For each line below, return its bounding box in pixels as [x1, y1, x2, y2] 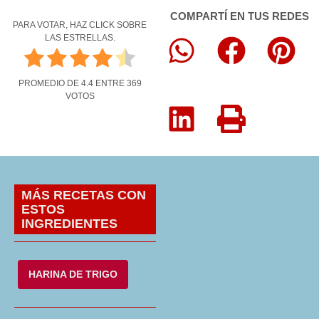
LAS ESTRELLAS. [44, 32, 115, 43]
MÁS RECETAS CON [21, 187, 146, 202]
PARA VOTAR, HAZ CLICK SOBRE [13, 19, 147, 30]
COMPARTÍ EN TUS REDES [169, 9, 309, 22]
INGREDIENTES [21, 216, 117, 231]
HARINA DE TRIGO [28, 268, 117, 280]
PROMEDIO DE [18, 78, 81, 89]
